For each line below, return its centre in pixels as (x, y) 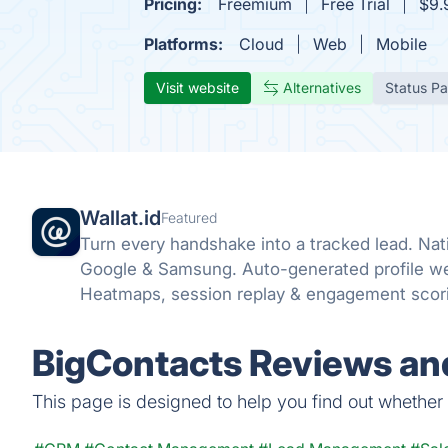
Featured (189, 217)
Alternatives (322, 87)
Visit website (197, 87)
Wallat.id (120, 218)
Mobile (401, 44)
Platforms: (183, 44)
